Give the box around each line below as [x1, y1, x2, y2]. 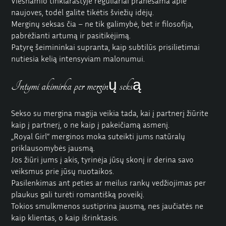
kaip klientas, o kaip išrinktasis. [11, 212, 119, 223]
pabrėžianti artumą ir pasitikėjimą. [11, 30, 131, 40]
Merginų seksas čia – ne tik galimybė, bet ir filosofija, [11, 18, 194, 29]
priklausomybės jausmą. [11, 143, 95, 153]
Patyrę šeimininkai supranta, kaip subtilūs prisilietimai [11, 41, 200, 52]
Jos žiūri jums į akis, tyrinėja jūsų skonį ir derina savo [11, 154, 194, 165]
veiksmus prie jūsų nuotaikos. [11, 166, 115, 177]
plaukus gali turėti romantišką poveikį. [11, 189, 145, 200]
